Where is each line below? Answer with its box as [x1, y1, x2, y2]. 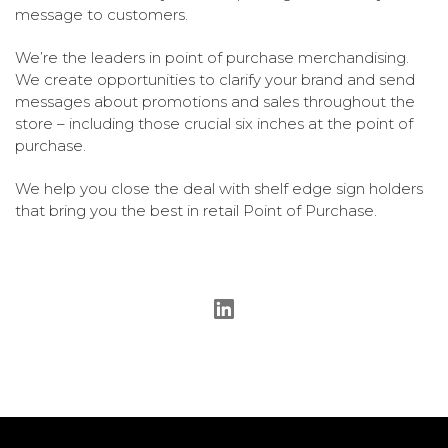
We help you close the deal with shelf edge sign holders [15, 179, 423, 199]
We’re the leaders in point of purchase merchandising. [15, 48, 413, 68]
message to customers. [15, 5, 188, 25]
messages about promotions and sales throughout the [15, 92, 415, 112]
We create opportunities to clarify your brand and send [15, 70, 415, 90]
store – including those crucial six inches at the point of [15, 114, 413, 134]
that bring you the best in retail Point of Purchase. [15, 201, 377, 221]
